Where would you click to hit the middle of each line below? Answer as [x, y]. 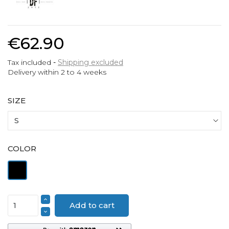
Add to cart [92, 205]
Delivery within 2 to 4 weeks [57, 72]
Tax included [30, 62]
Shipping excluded [90, 62]
